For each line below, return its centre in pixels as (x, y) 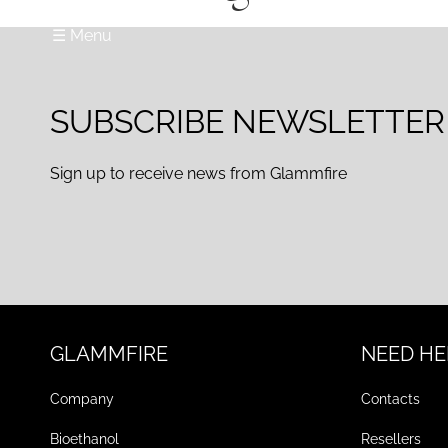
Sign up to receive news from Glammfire (199, 173)
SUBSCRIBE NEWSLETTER (248, 121)
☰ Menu (81, 35)
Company (82, 399)
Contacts (391, 399)
